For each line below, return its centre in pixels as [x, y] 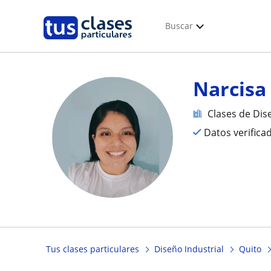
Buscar [179, 26]
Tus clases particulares [93, 249]
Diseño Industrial [189, 249]
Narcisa [230, 89]
